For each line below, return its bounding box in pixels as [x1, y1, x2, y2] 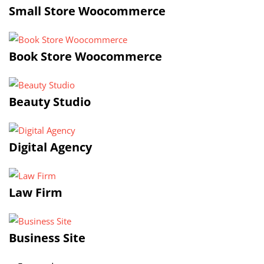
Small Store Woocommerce [9, 3, 166, 19]
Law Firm [9, 184, 62, 200]
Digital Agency [9, 139, 92, 155]
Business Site [9, 230, 85, 246]
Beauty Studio [9, 94, 91, 110]
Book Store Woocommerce [9, 48, 162, 64]
